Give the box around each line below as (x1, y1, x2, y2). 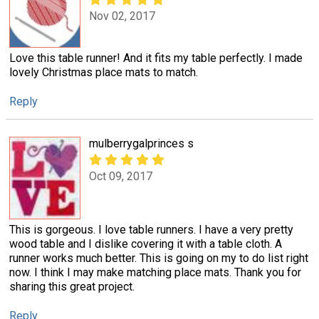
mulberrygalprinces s (89, 136, 194, 150)
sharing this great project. (9, 279, 135, 293)
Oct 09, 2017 (89, 169, 152, 184)
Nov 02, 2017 (89, 9, 155, 23)
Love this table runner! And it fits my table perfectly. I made (9, 51, 303, 65)
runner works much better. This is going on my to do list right (9, 251, 308, 265)
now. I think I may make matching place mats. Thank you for (9, 265, 301, 279)
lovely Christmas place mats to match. (9, 65, 198, 79)
